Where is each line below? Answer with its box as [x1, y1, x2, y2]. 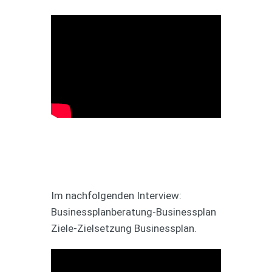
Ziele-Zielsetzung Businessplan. [51, 222, 197, 234]
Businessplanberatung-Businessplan [51, 205, 216, 218]
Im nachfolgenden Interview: [51, 189, 182, 202]
